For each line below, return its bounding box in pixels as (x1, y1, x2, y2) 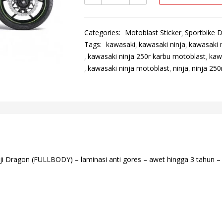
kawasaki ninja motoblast (87, 63, 169, 73)
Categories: (84, 28, 122, 37)
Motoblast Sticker (124, 28, 181, 37)
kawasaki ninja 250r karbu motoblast (87, 52, 206, 61)
